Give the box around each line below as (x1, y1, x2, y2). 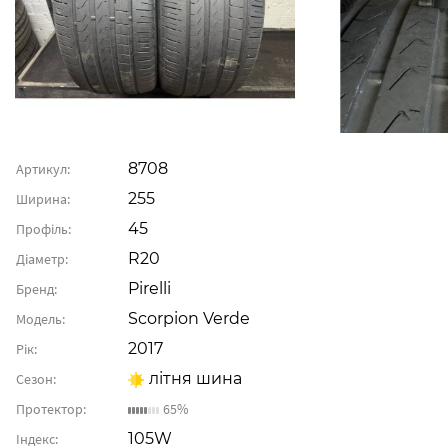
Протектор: (16, 400, 86, 418)
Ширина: (16, 190, 70, 208)
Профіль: (16, 220, 71, 238)
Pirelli (127, 279, 171, 298)
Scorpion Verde (127, 309, 250, 328)
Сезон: (16, 370, 56, 388)
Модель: (16, 310, 65, 328)
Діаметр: (16, 250, 68, 268)
